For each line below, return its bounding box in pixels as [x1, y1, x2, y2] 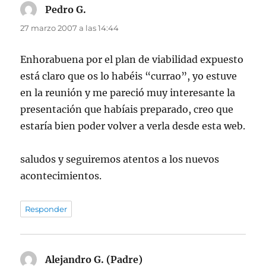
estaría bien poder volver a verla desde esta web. [20, 120, 246, 132]
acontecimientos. [20, 170, 102, 182]
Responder [25, 204, 68, 214]
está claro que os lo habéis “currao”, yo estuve [20, 70, 237, 83]
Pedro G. [45, 4, 87, 16]
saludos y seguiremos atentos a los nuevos [20, 153, 220, 166]
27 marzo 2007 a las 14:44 [20, 23, 119, 33]
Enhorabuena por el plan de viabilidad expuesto [20, 53, 244, 66]
